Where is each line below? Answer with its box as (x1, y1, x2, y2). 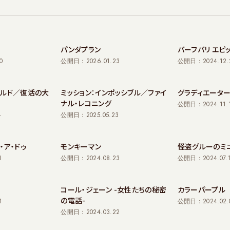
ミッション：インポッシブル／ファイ (61, 87, 167, 98)
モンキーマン (61, 141, 102, 151)
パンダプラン (61, 44, 101, 54)
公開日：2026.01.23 (61, 56, 120, 66)
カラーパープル (177, 184, 226, 195)
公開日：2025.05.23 (61, 110, 119, 120)
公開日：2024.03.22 (61, 207, 120, 217)
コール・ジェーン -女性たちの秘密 (61, 184, 167, 195)
